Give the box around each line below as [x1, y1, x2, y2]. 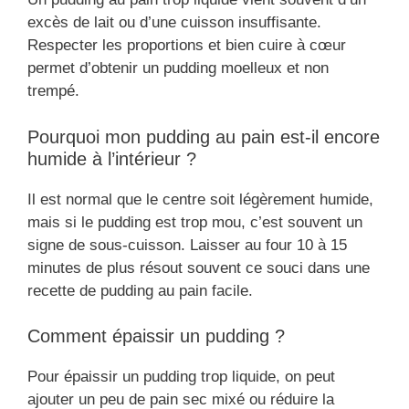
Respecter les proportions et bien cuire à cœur [27, 37, 346, 55]
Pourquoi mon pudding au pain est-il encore [27, 126, 380, 147]
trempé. [27, 82, 79, 100]
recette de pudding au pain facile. [27, 281, 253, 299]
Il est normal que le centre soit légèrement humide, [27, 190, 373, 208]
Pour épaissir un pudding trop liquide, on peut [27, 368, 335, 386]
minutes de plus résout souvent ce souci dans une [27, 258, 370, 277]
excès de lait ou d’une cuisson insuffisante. [27, 14, 321, 32]
